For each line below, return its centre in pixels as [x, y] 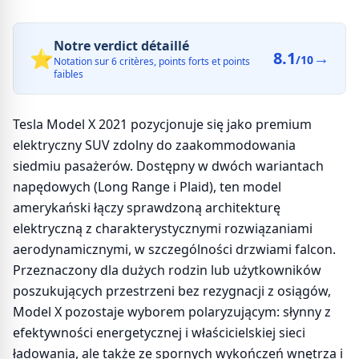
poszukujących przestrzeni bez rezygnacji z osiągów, [172, 291]
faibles [69, 74]
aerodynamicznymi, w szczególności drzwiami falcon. [174, 249]
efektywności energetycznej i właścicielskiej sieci [159, 333]
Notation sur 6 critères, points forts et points [152, 61]
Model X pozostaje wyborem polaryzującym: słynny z [172, 312]
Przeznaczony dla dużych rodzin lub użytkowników [167, 270]
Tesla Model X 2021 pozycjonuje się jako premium [162, 124]
